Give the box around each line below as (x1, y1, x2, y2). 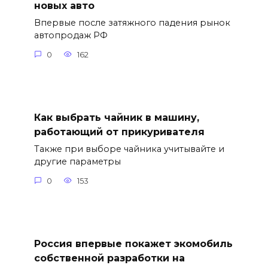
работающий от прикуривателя (33, 126, 205, 138)
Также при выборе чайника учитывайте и (33, 144, 224, 155)
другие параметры (33, 156, 121, 167)
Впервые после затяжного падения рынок (33, 17, 230, 29)
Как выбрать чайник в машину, (33, 111, 199, 123)
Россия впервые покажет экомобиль (33, 237, 233, 249)
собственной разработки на (33, 252, 185, 264)
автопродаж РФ (33, 30, 108, 41)
